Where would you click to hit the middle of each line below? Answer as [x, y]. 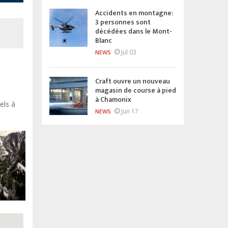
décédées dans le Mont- [134, 31]
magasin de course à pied [136, 90]
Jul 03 [129, 52]
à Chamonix [113, 99]
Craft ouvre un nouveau [133, 81]
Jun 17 [130, 111]
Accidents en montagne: [134, 13]
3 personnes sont [123, 22]
